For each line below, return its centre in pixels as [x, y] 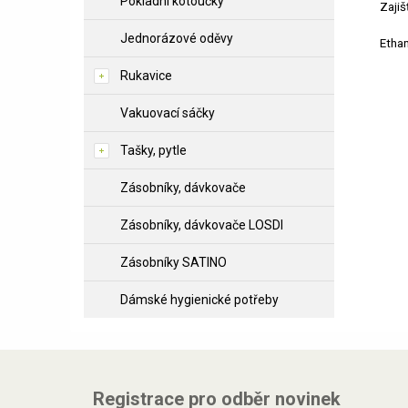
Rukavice [146, 76]
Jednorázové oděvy [177, 38]
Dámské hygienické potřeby [199, 300]
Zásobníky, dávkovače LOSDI [202, 225]
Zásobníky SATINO [173, 262]
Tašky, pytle [153, 150]
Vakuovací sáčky [168, 113]
